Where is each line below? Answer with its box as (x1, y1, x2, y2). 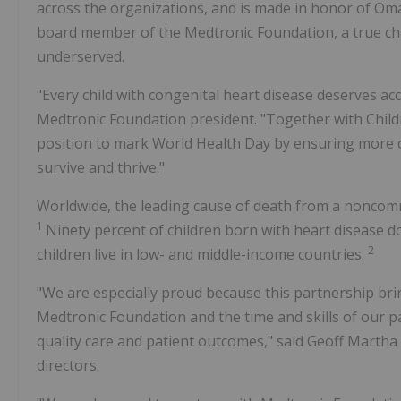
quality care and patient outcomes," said (37, 331, 307, 352)
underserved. (37, 47, 124, 67)
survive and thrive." (37, 158, 165, 178)
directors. (37, 355, 99, 376)
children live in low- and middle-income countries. (37, 244, 368, 265)
